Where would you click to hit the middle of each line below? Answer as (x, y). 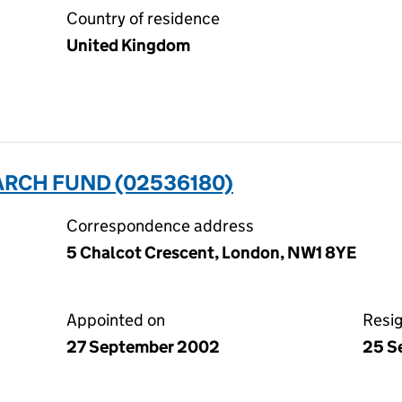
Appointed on (116, 320)
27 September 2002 (143, 347)
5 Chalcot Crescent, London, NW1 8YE (211, 253)
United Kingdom (128, 45)
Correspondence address (160, 226)
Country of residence (143, 18)
